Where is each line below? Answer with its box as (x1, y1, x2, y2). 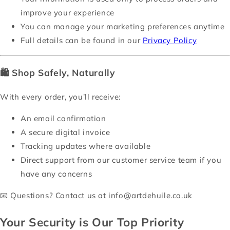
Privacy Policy (142, 35, 197, 45)
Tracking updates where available (21, 141, 151, 151)
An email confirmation (21, 113, 106, 123)
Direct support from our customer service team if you (21, 155, 222, 165)
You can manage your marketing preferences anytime (21, 21, 225, 31)
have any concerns (21, 169, 92, 179)
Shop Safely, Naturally (12, 67, 116, 79)
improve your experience (21, 7, 114, 17)
